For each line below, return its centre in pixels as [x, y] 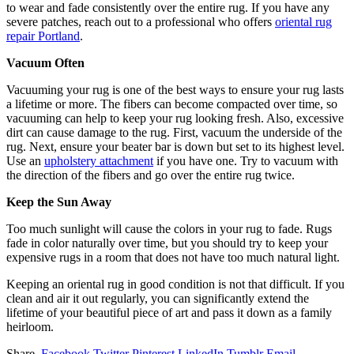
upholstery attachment [99, 160]
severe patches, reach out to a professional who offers [141, 21]
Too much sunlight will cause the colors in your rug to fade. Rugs [169, 228]
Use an [25, 160]
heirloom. [30, 326]
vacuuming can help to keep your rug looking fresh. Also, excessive [175, 118]
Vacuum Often [45, 62]
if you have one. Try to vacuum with [246, 160]
